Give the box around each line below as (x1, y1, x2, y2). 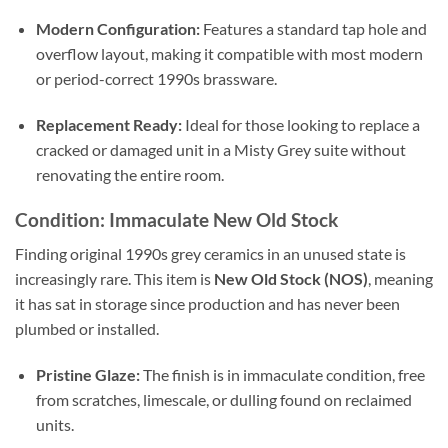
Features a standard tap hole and (199, 18, 427, 38)
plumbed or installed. (15, 319, 159, 339)
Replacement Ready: (35, 114, 182, 134)
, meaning (368, 269, 433, 289)
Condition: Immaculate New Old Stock (15, 207, 338, 231)
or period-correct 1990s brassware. (35, 68, 277, 88)
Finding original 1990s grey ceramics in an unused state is (15, 244, 406, 264)
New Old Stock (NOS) (214, 269, 368, 289)
